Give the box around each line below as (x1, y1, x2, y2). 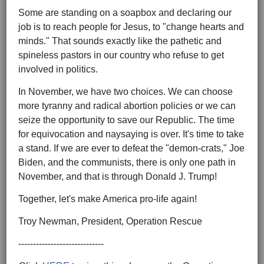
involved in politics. (18, 64, 98, 74)
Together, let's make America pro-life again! (18, 193, 197, 204)
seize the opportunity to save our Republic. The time (18, 114, 235, 125)
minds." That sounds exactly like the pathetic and (18, 35, 222, 46)
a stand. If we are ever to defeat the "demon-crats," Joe (18, 143, 245, 153)
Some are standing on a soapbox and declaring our (18, 7, 232, 18)
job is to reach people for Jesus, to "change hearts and (18, 21, 244, 32)
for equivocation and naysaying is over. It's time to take (18, 128, 244, 139)
